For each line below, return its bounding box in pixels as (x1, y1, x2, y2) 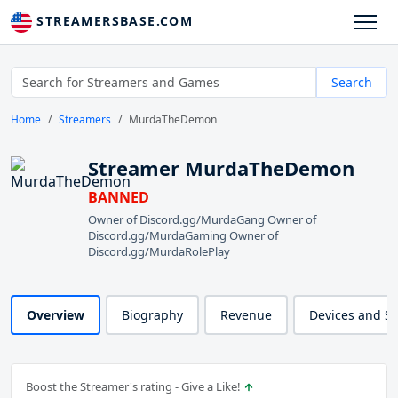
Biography (122, 306, 183, 324)
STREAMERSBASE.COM (32, 12, 194, 29)
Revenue (220, 306, 272, 324)
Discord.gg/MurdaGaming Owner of (88, 227, 278, 244)
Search (331, 74, 372, 92)
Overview (27, 306, 84, 324)
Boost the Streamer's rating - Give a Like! (26, 378, 243, 395)
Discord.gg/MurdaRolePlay (88, 243, 230, 260)
